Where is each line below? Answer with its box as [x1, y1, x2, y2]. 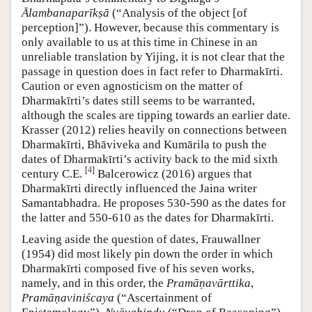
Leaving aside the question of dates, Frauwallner [22, 232, 260, 246]
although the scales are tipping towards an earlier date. [22, 108, 290, 122]
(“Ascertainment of [114, 290, 212, 304]
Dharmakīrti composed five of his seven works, [22, 261, 254, 275]
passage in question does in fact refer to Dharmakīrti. [22, 64, 283, 78]
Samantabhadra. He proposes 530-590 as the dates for [22, 196, 286, 210]
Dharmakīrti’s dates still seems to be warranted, [22, 93, 255, 107]
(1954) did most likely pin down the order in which [22, 247, 273, 260]
